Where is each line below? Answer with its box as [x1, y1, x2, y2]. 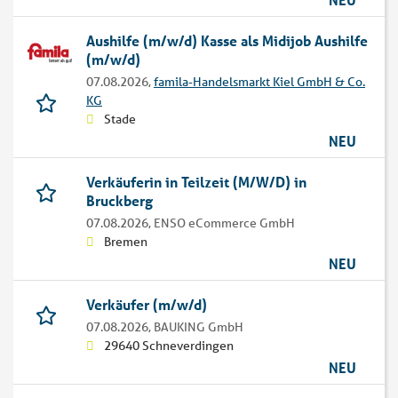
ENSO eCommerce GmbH [154, 215, 295, 232]
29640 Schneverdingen [104, 338, 234, 354]
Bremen [104, 234, 147, 251]
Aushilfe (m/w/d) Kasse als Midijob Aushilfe [86, 31, 368, 51]
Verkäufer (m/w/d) [86, 295, 207, 314]
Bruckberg [86, 191, 153, 211]
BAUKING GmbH [154, 319, 243, 336]
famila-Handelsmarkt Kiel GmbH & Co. [154, 74, 365, 91]
